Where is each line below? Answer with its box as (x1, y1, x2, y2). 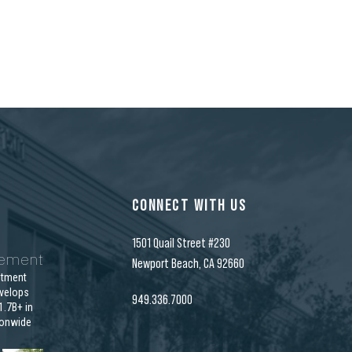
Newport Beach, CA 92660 (131, 255, 244, 271)
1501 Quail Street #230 (131, 235, 230, 251)
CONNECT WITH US (131, 196, 247, 214)
